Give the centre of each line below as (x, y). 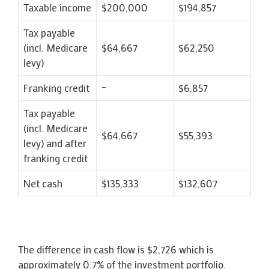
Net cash (43, 183)
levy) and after (55, 143)
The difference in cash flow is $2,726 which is (116, 249)
